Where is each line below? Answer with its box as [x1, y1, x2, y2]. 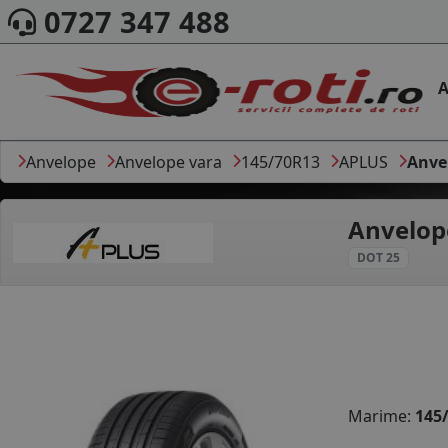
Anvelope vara [115, 151, 222, 173]
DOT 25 [357, 249, 401, 266]
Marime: [348, 405, 415, 428]
